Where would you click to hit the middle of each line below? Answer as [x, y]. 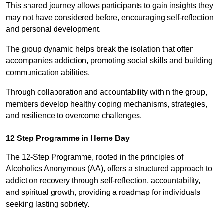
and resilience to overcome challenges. [74, 115]
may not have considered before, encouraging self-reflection [110, 17]
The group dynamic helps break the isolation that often [100, 49]
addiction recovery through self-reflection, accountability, [103, 180]
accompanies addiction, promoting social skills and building [109, 60]
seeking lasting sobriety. [48, 204]
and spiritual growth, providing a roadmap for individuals [103, 192]
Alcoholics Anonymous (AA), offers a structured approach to [109, 168]
